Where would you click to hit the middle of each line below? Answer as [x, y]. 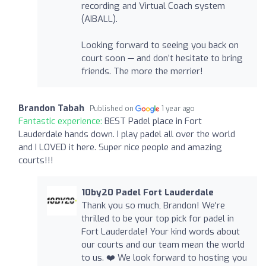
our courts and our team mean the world [163, 244]
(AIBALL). [99, 19]
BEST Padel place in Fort [153, 121]
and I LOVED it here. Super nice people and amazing [120, 147]
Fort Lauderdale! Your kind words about [160, 231]
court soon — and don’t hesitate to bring [162, 58]
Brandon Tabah [51, 108]
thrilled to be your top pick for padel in [157, 218]
